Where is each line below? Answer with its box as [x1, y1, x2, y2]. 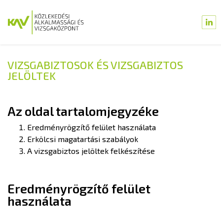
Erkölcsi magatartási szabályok [27, 134, 138, 144]
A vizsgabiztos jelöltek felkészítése [27, 146, 155, 155]
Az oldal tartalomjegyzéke [7, 104, 159, 118]
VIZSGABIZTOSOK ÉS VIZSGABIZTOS [7, 58, 183, 71]
